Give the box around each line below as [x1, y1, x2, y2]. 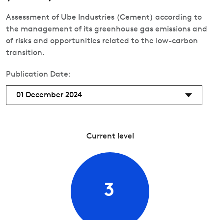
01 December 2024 [16, 91, 82, 99]
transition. [6, 49, 45, 57]
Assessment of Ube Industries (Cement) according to [6, 14, 202, 22]
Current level [86, 133, 134, 140]
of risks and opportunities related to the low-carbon [6, 37, 198, 45]
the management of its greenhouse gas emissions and [6, 26, 207, 33]
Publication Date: [6, 71, 71, 79]
